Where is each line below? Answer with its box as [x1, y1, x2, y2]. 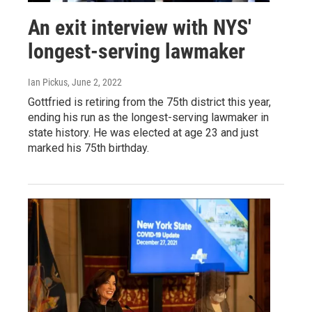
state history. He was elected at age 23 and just [28, 125, 258, 139]
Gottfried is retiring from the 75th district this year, [28, 95, 271, 109]
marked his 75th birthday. [28, 141, 149, 155]
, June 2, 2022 [68, 76, 122, 88]
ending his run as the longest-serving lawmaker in [28, 110, 269, 124]
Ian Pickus [28, 76, 68, 88]
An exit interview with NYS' [28, 15, 251, 40]
